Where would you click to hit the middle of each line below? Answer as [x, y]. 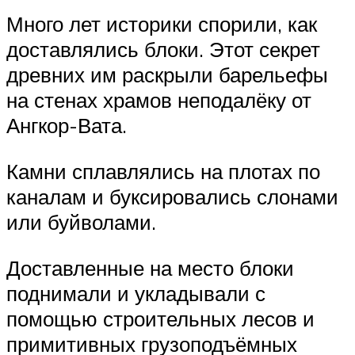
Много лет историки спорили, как [162, 24]
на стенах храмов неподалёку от [159, 100]
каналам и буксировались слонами [172, 197]
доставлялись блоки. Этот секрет [163, 50]
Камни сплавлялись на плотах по [163, 172]
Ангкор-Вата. [67, 126]
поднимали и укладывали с [136, 293]
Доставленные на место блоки [150, 267]
